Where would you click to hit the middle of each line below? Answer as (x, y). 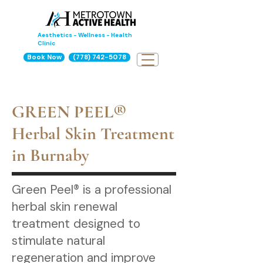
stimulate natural (58, 241)
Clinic (46, 43)
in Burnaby (50, 155)
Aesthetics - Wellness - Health (85, 35)
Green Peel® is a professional (92, 190)
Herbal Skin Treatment (93, 134)
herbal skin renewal (65, 207)
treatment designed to (76, 224)
